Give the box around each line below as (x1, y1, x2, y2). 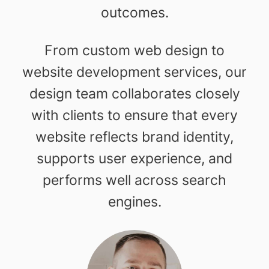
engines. (107, 193, 162, 210)
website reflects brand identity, (35, 128, 234, 145)
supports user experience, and (37, 150, 232, 166)
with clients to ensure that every (31, 106, 238, 123)
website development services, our (22, 63, 247, 80)
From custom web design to (44, 41, 225, 58)
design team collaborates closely (29, 85, 240, 101)
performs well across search (43, 171, 226, 188)
